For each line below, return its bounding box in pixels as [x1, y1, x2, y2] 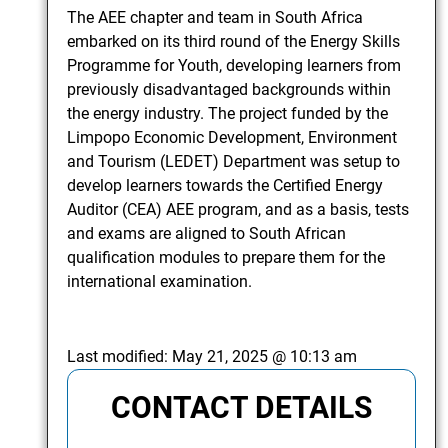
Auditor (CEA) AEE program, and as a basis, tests [67, 200, 410, 220]
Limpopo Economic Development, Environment [67, 128, 398, 148]
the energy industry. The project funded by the [67, 104, 389, 124]
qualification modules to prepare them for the [67, 248, 386, 268]
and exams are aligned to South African [67, 224, 347, 244]
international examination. [67, 272, 253, 292]
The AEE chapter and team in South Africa [67, 8, 364, 28]
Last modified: [67, 347, 173, 367]
